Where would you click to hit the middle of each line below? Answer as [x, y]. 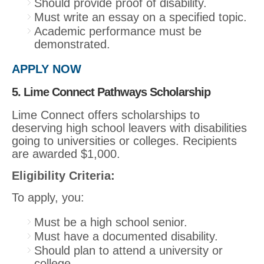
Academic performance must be [118, 31]
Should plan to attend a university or [128, 250]
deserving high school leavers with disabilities [129, 128]
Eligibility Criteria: [63, 175]
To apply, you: [48, 197]
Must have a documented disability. [126, 236]
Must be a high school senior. [111, 222]
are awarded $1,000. [66, 154]
